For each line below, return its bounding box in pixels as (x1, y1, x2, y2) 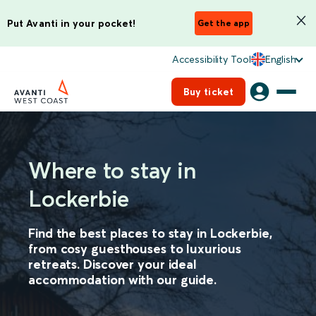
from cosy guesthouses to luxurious (28, 241, 241, 257)
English (265, 53, 296, 66)
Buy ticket (183, 85, 234, 98)
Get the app (197, 18, 250, 28)
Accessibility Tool (172, 53, 251, 66)
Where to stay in (28, 157, 197, 184)
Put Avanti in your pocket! (7, 16, 136, 30)
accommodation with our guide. (28, 272, 217, 288)
